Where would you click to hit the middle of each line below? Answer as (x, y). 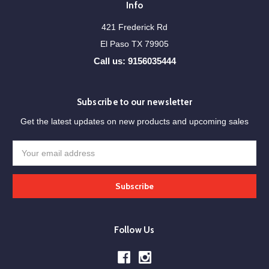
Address (30, 159)
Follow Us (134, 230)
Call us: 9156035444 (134, 61)
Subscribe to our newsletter (134, 102)
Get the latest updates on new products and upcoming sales (134, 122)
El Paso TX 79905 (134, 44)
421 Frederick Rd (134, 27)
